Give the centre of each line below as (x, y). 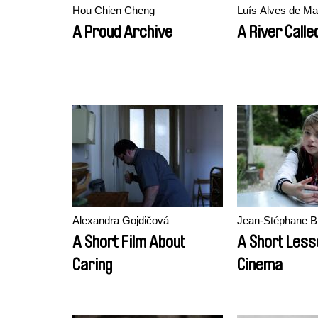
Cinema (260, 265)
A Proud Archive (122, 32)
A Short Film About (129, 242)
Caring (92, 265)
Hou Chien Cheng (114, 10)
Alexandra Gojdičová (121, 220)
